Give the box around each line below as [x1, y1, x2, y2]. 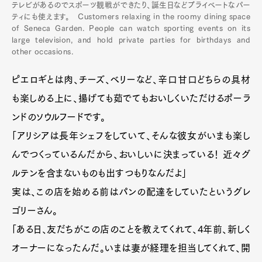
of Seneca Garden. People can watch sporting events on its [12, 25, 250, 32]
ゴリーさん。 [12, 206, 58, 215]
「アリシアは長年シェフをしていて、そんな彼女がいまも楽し [12, 131, 250, 140]
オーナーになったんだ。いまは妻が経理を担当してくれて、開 [12, 243, 250, 253]
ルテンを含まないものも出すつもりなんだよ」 [12, 168, 187, 178]
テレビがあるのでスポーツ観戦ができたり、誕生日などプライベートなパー [12, 1, 250, 9]
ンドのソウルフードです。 [12, 112, 106, 122]
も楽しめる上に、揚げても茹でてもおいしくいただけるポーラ [12, 94, 250, 103]
